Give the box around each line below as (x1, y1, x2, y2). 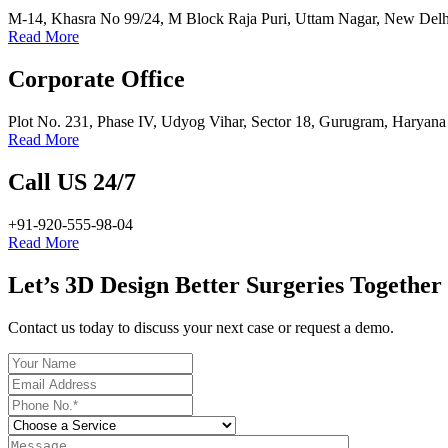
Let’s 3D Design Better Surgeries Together (8, 271, 442, 298)
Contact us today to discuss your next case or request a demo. (8, 318, 394, 336)
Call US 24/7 (8, 168, 136, 195)
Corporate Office (8, 65, 185, 92)
